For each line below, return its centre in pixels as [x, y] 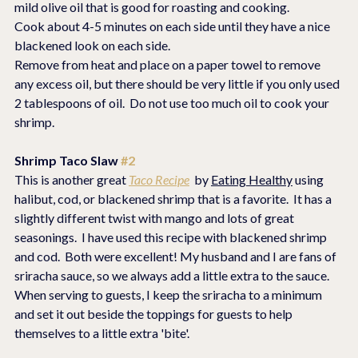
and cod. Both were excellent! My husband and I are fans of [177, 257]
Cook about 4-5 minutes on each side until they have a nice [173, 26]
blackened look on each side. [92, 46]
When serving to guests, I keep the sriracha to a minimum [169, 295]
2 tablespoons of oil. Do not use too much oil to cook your [173, 103]
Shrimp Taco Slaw [68, 161]
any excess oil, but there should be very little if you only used [178, 84]
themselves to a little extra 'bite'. [102, 333]
